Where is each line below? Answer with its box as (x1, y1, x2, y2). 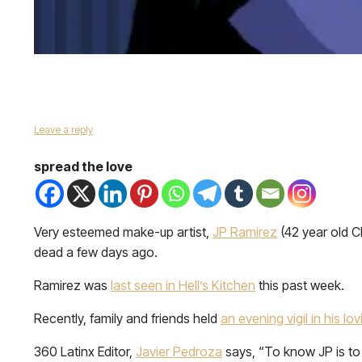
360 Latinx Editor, (34, 343, 136, 360)
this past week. (255, 277, 344, 293)
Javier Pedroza (136, 343, 222, 360)
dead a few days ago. (34, 244, 158, 260)
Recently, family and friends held (34, 310, 221, 326)
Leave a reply (34, 124, 93, 136)
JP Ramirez (213, 224, 277, 240)
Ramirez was (34, 277, 111, 293)
